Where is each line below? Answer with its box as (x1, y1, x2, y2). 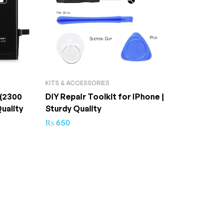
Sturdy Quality (45, 104, 102, 113)
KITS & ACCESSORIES (45, 79, 110, 87)
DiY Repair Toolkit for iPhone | (45, 92, 164, 102)
